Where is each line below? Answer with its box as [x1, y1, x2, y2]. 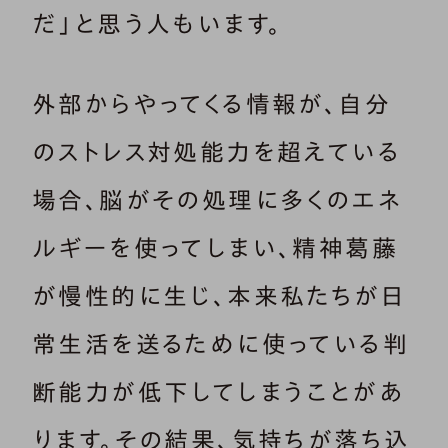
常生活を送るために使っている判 [32, 331, 409, 356]
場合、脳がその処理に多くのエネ [32, 187, 402, 212]
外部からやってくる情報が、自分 [32, 91, 391, 116]
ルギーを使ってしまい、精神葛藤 [32, 235, 398, 260]
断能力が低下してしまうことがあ [32, 379, 405, 404]
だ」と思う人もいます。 [32, 11, 283, 36]
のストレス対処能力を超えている [32, 139, 401, 164]
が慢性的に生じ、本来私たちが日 [32, 283, 406, 308]
